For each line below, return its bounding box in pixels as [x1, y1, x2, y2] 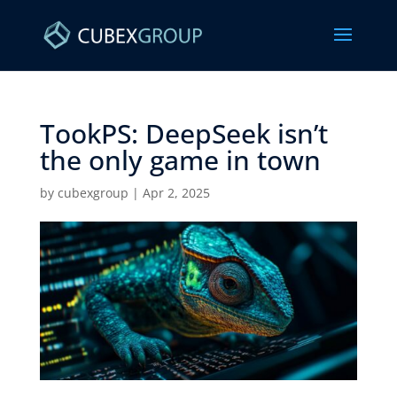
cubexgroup [57, 184, 128, 201]
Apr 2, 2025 [142, 184, 210, 201]
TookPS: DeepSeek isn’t [39, 115, 328, 152]
